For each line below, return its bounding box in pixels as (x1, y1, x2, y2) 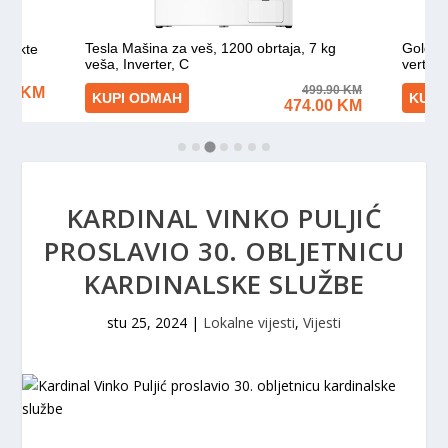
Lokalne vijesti (203, 313, 295, 332)
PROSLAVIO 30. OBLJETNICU (44, 233, 404, 269)
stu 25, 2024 (107, 313, 187, 332)
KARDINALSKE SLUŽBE (84, 266, 364, 302)
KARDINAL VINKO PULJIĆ (66, 200, 382, 236)
